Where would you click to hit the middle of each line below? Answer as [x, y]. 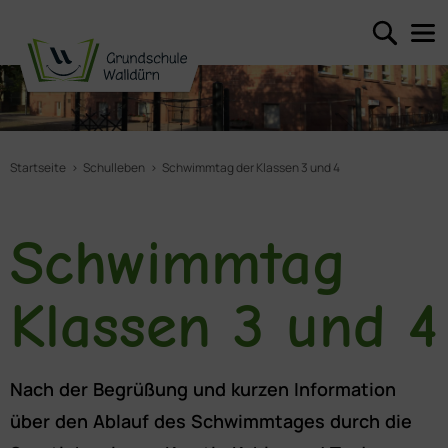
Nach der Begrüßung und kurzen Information [203, 388]
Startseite [38, 167]
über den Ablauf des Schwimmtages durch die [211, 420]
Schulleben [114, 167]
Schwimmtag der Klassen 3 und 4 [251, 167]
